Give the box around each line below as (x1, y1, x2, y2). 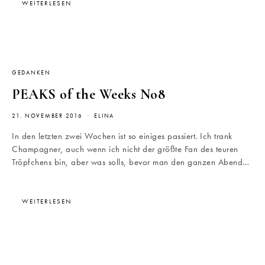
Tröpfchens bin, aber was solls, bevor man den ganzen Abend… (12, 156, 250, 169)
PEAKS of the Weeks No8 (12, 86, 165, 104)
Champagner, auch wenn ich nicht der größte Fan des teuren (12, 143, 238, 156)
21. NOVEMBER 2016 (12, 112, 83, 120)
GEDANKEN (12, 69, 51, 77)
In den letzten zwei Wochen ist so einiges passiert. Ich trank (12, 130, 232, 143)
